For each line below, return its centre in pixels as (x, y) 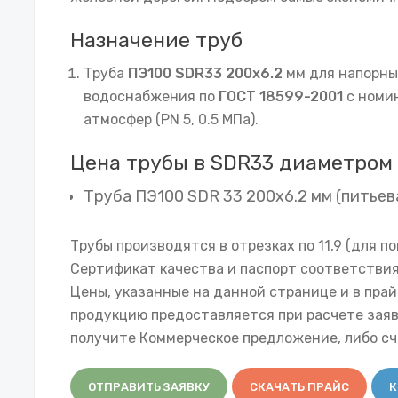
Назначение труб (156, 40)
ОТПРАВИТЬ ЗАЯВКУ (149, 386)
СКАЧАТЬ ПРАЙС (299, 386)
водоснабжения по (151, 96)
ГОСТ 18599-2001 (281, 96)
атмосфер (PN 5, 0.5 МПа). (171, 119)
